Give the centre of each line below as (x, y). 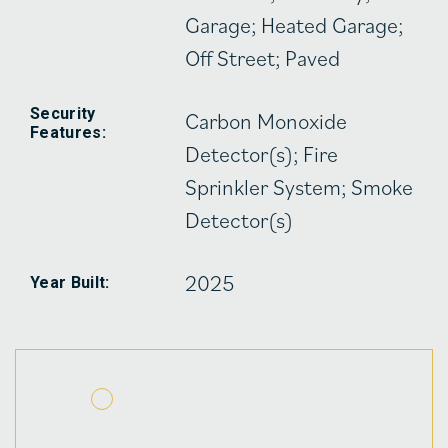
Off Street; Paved (263, 57)
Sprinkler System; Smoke (299, 186)
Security (63, 113)
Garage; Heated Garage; (294, 24)
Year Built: (70, 282)
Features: (68, 132)
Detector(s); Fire (262, 153)
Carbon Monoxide (266, 120)
